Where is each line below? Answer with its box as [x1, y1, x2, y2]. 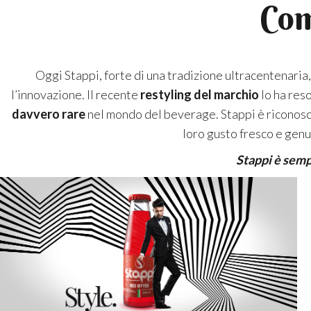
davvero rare [11, 106, 85, 122]
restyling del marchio [140, 87, 259, 103]
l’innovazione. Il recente [10, 87, 140, 103]
